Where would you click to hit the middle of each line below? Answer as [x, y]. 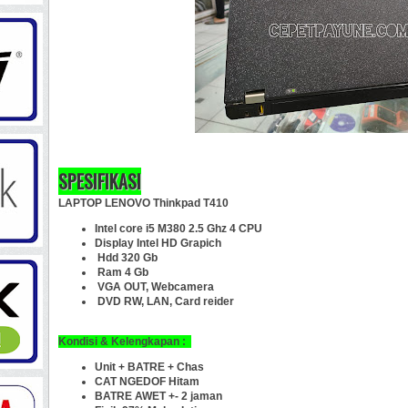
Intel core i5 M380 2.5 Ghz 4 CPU [178, 228]
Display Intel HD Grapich [159, 243]
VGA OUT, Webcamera [154, 286]
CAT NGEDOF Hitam [147, 381]
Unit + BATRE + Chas [151, 367]
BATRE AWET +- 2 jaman [158, 396]
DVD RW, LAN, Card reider [164, 301]
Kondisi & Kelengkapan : [125, 341]
